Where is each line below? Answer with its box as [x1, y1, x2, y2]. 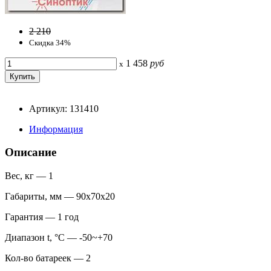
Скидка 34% [29, 38, 71, 47]
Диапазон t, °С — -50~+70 [5, 232, 113, 243]
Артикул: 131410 [29, 103, 99, 114]
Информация [29, 123, 83, 134]
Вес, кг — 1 [5, 171, 53, 181]
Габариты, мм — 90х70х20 [5, 191, 115, 201]
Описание [5, 146, 56, 159]
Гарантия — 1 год [5, 212, 79, 222]
